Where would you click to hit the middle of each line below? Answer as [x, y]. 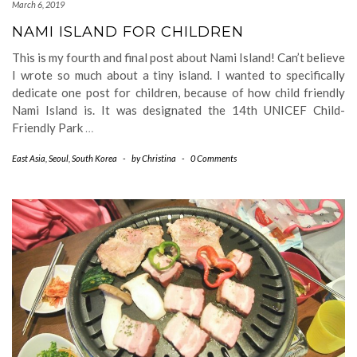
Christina [159, 158]
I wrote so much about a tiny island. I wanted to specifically [178, 75]
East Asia [29, 158]
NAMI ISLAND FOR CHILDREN [128, 32]
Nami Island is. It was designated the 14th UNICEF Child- [178, 110]
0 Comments [214, 158]
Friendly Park [49, 127]
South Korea [94, 158]
